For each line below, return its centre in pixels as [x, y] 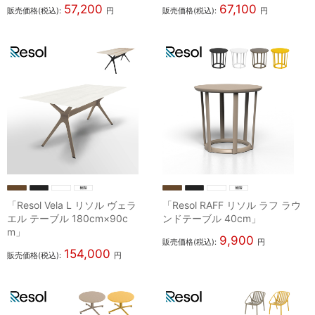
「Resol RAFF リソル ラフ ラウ [232, 205]
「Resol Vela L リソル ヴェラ [72, 205]
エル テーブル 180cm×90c [67, 218]
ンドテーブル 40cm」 [212, 218]
